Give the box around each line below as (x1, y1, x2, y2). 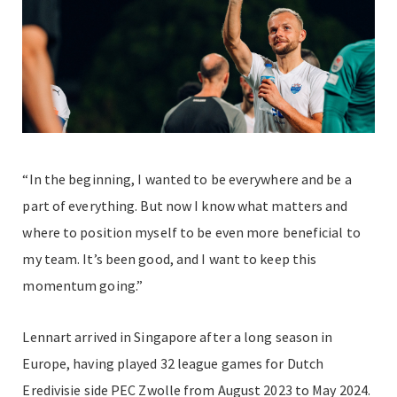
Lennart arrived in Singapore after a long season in (22, 328, 333, 346)
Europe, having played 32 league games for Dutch (22, 354, 324, 373)
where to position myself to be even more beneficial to (22, 223, 361, 242)
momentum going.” (22, 276, 144, 295)
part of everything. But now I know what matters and (22, 197, 348, 215)
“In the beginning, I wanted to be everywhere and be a (22, 170, 352, 189)
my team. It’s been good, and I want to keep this (22, 250, 317, 269)
